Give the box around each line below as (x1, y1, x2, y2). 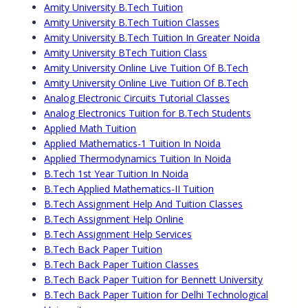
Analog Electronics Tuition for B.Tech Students (44, 107, 252, 120)
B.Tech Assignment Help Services (44, 228, 192, 241)
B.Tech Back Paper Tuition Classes (44, 258, 199, 272)
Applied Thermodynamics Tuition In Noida (44, 152, 232, 166)
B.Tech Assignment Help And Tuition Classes (44, 197, 243, 211)
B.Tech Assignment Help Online (44, 212, 184, 226)
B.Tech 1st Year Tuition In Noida (44, 167, 189, 181)
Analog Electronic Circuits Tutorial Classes (44, 91, 230, 105)
